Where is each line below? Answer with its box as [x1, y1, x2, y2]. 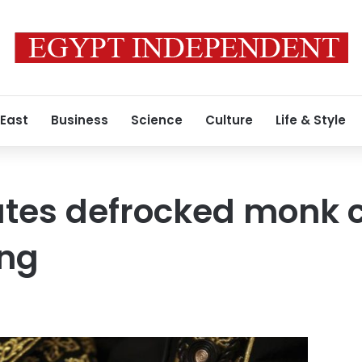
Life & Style [276, 112, 346, 128]
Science [131, 112, 183, 128]
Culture [205, 112, 253, 128]
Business [51, 112, 108, 128]
